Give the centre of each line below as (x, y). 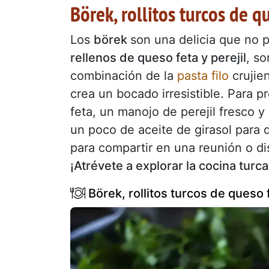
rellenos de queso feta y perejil (158, 57)
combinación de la (124, 75)
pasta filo (203, 75)
